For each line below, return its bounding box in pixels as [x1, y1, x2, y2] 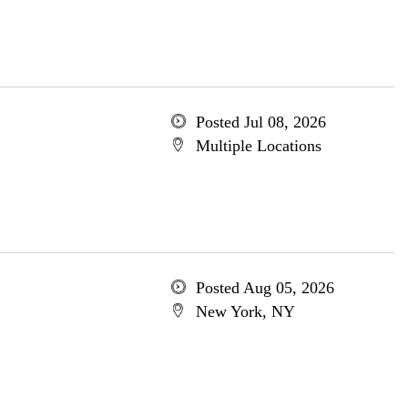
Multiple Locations [195, 137, 321, 155]
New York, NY [195, 302, 295, 321]
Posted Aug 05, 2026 [195, 279, 334, 297]
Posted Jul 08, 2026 [195, 113, 326, 131]
